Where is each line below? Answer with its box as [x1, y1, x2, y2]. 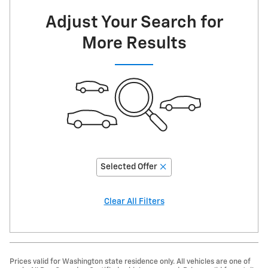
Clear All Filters [103, 197, 165, 206]
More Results [81, 35, 187, 52]
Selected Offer [100, 163, 157, 172]
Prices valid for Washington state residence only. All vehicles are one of [10, 258, 251, 266]
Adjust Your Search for [45, 14, 223, 31]
